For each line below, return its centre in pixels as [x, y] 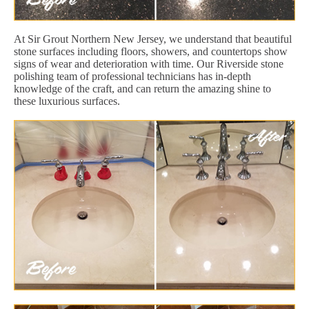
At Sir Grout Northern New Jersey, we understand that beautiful [153, 39]
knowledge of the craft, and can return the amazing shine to [142, 88]
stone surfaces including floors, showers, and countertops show [151, 51]
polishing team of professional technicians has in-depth [132, 76]
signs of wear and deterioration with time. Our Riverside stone [149, 63]
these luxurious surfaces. [67, 101]
